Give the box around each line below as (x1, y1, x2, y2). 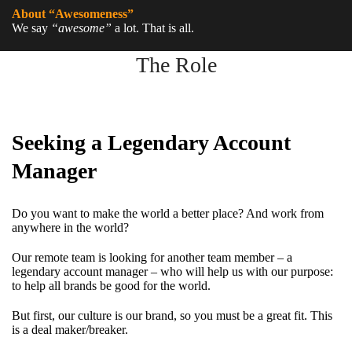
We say (12, 21, 51, 35)
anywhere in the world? (12, 221, 129, 234)
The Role (135, 53, 217, 77)
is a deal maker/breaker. (12, 323, 128, 336)
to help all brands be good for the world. (12, 279, 211, 292)
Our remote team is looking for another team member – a (12, 251, 292, 264)
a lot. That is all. (112, 21, 194, 35)
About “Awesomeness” (12, 7, 134, 20)
